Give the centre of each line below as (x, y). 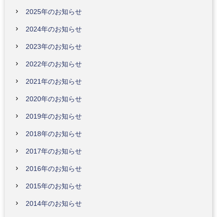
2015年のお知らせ (54, 186)
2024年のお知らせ (54, 29)
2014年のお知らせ (54, 203)
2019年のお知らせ (54, 116)
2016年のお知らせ (54, 169)
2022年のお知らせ (54, 64)
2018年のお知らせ (54, 134)
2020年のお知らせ (54, 99)
